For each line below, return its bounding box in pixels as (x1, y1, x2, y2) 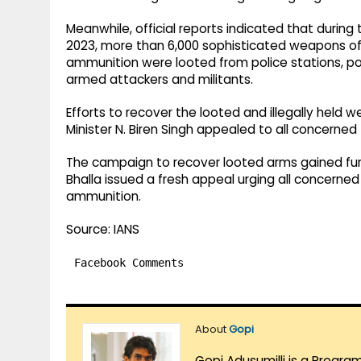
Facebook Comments (74, 256, 184, 270)
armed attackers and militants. (66, 71, 253, 89)
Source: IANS (66, 221, 139, 239)
